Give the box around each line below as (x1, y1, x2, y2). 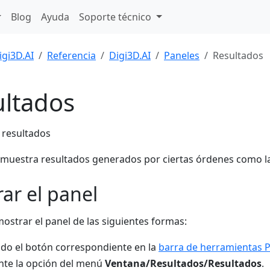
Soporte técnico (79, 10, 154, 24)
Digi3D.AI (109, 49, 151, 62)
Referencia (47, 49, 96, 62)
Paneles (164, 49, 199, 62)
